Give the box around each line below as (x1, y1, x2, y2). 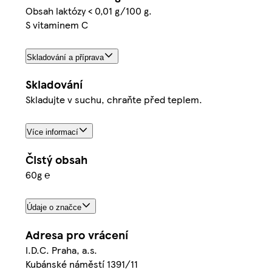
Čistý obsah (25, 151, 87, 168)
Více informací (27, 127, 78, 137)
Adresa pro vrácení (25, 226, 128, 243)
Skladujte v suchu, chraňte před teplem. (25, 92, 202, 107)
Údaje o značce (27, 203, 81, 212)
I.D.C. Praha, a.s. (25, 243, 97, 257)
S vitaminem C (25, 17, 88, 32)
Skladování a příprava (27, 52, 104, 62)
